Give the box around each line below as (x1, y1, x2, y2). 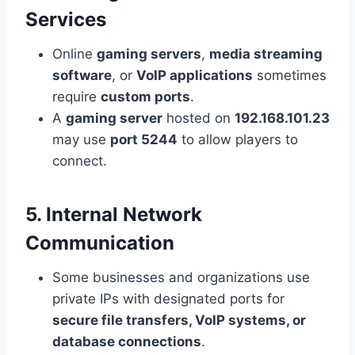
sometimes (253, 67, 326, 84)
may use (52, 132, 110, 148)
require (52, 89, 101, 105)
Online (52, 46, 97, 63)
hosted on (162, 110, 235, 127)
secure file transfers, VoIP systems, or (52, 312, 306, 329)
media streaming (209, 46, 323, 63)
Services (25, 8, 106, 32)
